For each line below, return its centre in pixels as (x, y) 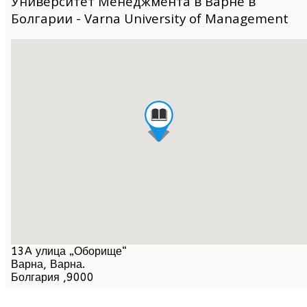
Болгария (35, 278)
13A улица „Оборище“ (69, 251)
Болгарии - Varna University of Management (150, 18)
